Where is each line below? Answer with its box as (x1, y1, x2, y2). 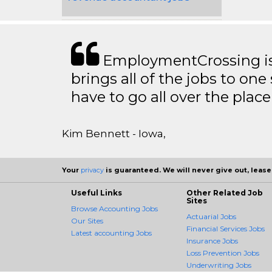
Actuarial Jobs (186, 212, 236, 221)
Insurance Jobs (186, 236, 238, 245)
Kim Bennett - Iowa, (62, 127, 166, 140)
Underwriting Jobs (186, 260, 251, 270)
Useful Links (71, 188, 122, 197)
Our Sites (71, 216, 103, 225)
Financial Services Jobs (186, 224, 265, 233)
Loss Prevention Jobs (186, 248, 259, 257)
